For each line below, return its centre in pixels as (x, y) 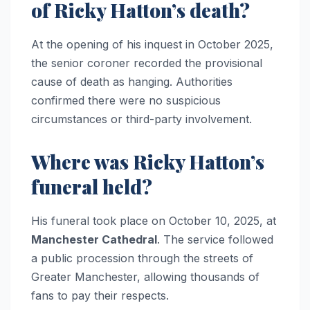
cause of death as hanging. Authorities (132, 81)
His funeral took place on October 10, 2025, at (154, 220)
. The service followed (215, 239)
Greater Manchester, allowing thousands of (145, 276)
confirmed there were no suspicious (126, 100)
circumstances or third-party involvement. (142, 119)
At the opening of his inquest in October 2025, (152, 44)
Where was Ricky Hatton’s (148, 161)
